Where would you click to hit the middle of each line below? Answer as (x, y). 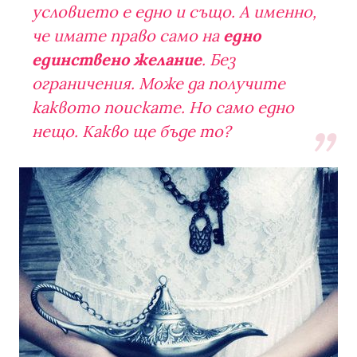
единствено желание (117, 59)
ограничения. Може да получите (159, 83)
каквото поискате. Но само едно (163, 107)
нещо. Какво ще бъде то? (131, 131)
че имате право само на (127, 35)
